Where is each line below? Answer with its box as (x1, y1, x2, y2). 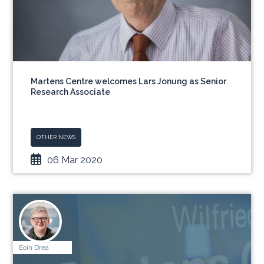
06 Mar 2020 (47, 154, 103, 166)
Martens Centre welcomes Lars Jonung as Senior (31, 77, 227, 86)
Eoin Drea (19, 243, 49, 252)
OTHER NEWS (37, 134, 76, 140)
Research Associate (31, 87, 111, 97)
